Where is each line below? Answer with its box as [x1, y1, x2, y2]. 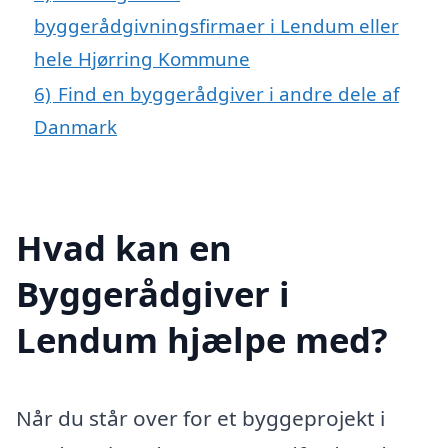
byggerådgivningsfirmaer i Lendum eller [34, 12, 399, 38]
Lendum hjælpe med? [16, 316, 388, 364]
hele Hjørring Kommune [34, 45, 250, 71]
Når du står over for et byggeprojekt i [16, 404, 385, 433]
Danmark [34, 113, 117, 139]
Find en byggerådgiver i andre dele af [58, 80, 399, 106]
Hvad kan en [16, 224, 232, 272]
